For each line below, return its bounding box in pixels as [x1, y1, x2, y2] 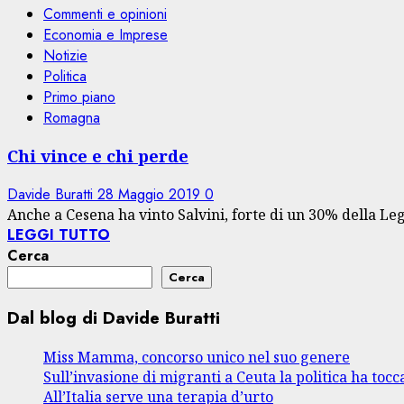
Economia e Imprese [43, 23, 168, 45]
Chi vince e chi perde [7, 144, 188, 168]
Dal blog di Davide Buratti [7, 305, 220, 330]
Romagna [43, 106, 100, 128]
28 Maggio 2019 [97, 184, 205, 206]
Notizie [43, 44, 87, 66]
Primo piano [43, 86, 115, 107]
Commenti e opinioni [43, 3, 167, 24]
